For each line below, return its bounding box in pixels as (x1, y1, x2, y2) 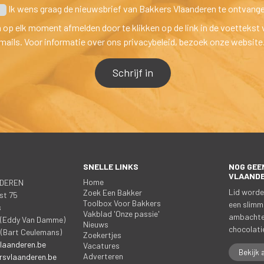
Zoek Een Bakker (83, 187, 143, 197)
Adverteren (83, 250, 124, 261)
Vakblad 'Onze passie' (83, 208, 160, 219)
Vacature (83, 240, 120, 250)
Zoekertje (83, 229, 122, 240)
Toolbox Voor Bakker (83, 197, 161, 208)
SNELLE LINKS (83, 161, 139, 171)
